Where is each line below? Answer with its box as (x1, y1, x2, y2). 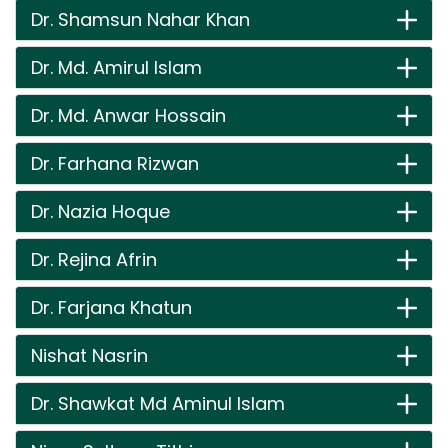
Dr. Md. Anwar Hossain (31, 103, 226, 128)
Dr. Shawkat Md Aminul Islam (31, 391, 285, 416)
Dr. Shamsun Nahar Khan (31, 7, 250, 32)
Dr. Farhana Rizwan (31, 151, 199, 176)
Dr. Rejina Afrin (31, 247, 157, 272)
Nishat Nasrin (31, 343, 148, 368)
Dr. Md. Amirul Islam (31, 55, 202, 80)
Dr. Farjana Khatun (31, 295, 192, 320)
